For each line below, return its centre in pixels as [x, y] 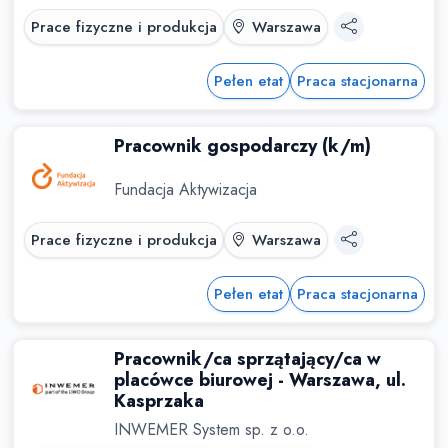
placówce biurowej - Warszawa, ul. [259, 380]
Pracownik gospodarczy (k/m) [242, 146]
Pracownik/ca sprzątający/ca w [247, 359]
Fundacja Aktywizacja [185, 189]
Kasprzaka [158, 401]
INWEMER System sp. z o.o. [211, 429]
